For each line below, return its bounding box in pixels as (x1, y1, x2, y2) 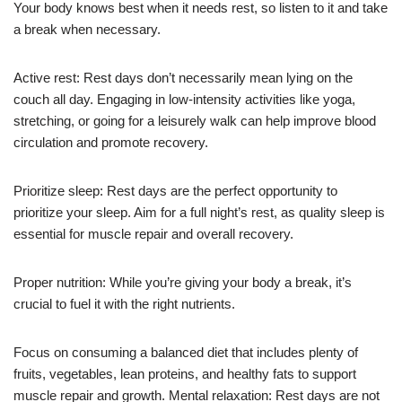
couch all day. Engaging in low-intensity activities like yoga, (13, 91, 355, 107)
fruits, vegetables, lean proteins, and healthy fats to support (13, 365, 356, 381)
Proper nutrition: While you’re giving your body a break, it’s (13, 274, 352, 290)
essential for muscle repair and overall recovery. (13, 225, 293, 241)
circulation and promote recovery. (13, 134, 208, 150)
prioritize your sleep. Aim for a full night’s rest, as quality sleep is (13, 204, 385, 220)
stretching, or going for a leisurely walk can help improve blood (13, 112, 376, 128)
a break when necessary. (13, 21, 161, 37)
